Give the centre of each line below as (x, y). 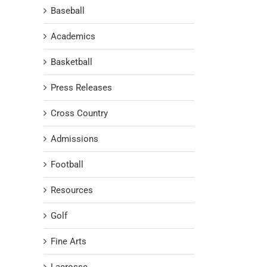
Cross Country (79, 114)
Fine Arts (69, 242)
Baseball (68, 11)
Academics (73, 37)
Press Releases (81, 88)
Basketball (72, 62)
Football (67, 165)
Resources (72, 190)
